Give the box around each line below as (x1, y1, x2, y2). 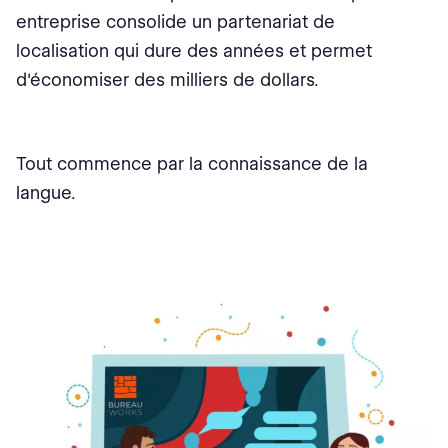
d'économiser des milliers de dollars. (16, 69, 319, 90)
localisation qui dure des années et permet (16, 40, 372, 61)
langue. (16, 182, 76, 203)
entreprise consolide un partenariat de (16, 11, 335, 32)
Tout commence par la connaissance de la (16, 153, 368, 174)
